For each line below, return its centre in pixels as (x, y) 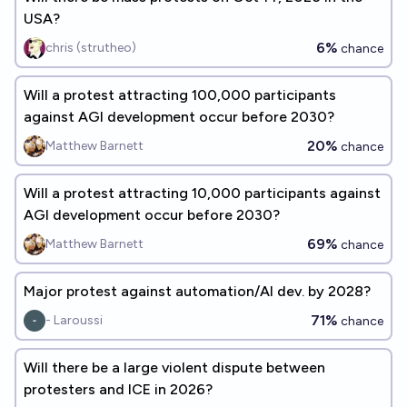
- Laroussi (74, 320)
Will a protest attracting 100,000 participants (180, 95)
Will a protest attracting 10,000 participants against (202, 193)
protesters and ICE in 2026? (118, 389)
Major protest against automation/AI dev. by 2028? (197, 291)
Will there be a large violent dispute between (174, 367)
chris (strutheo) (91, 48)
